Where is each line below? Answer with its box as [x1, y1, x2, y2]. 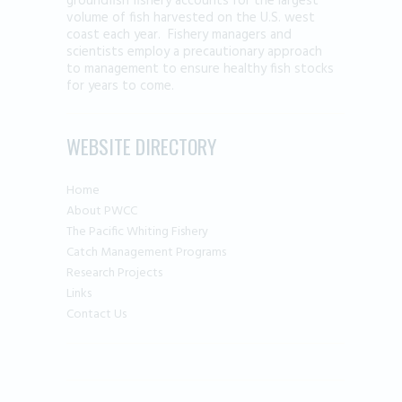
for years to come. [66, 74, 174, 97]
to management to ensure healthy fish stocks [66, 57, 334, 80]
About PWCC [66, 200, 137, 222]
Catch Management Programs [66, 241, 226, 263]
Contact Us [66, 303, 127, 325]
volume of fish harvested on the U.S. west [66, 6, 315, 29]
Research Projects [66, 262, 162, 284]
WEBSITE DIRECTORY [66, 131, 216, 161]
